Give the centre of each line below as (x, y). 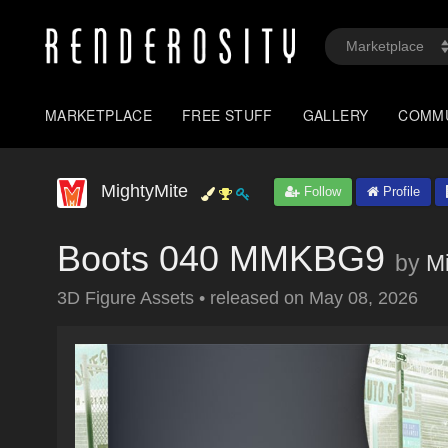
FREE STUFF (227, 115)
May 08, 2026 (363, 298)
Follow (320, 191)
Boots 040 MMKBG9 (221, 258)
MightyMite (144, 191)
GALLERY (335, 115)
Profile (399, 191)
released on (259, 298)
